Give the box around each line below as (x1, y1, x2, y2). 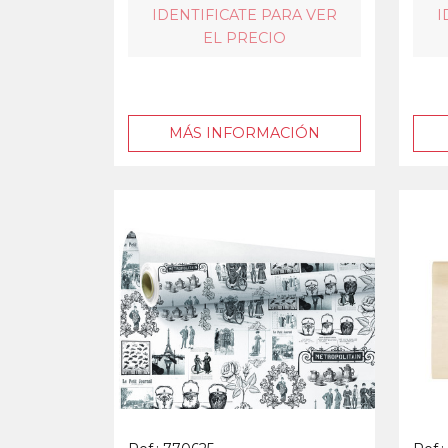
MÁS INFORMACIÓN (169, 123, 320, 142)
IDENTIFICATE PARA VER (152, 5, 337, 24)
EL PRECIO (203, 28, 286, 47)
